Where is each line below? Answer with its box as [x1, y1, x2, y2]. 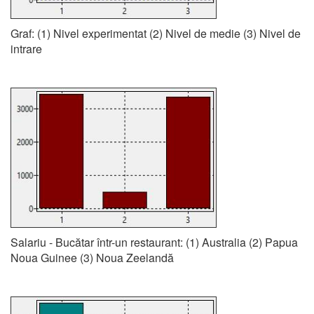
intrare [11, 41, 42, 57]
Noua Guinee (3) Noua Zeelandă [11, 250, 174, 266]
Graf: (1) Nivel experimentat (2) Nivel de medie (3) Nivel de [11, 25, 301, 41]
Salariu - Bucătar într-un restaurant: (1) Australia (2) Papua [11, 234, 298, 250]
